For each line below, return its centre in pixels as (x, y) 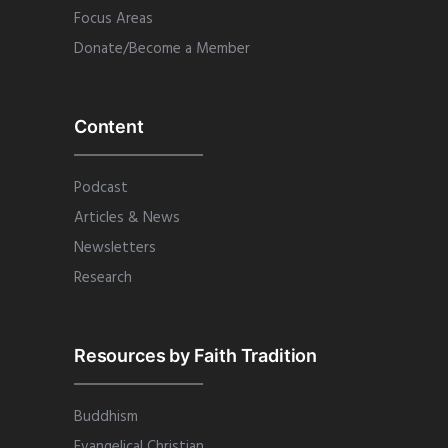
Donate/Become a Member (162, 49)
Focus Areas (113, 19)
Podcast (101, 188)
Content (109, 126)
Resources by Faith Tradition (195, 355)
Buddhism (106, 417)
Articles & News (127, 218)
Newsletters (115, 248)
